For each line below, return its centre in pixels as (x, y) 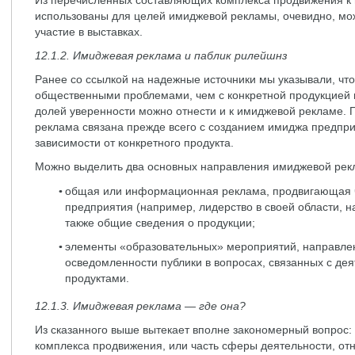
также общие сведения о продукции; (160, 223)
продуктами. (97, 278)
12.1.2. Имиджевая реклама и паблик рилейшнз (161, 55)
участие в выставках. (89, 32)
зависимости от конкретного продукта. (134, 143)
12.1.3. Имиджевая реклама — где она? (140, 306)
